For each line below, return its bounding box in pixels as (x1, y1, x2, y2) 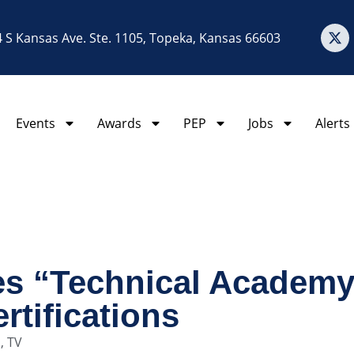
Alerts (315, 115, 350, 133)
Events (16, 115, 55, 133)
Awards (97, 115, 141, 133)
